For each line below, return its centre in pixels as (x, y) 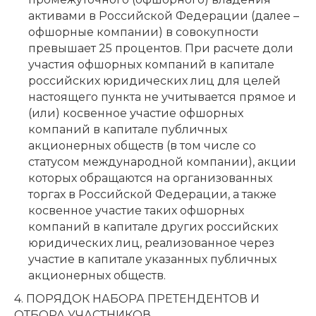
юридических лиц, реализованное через (151, 243)
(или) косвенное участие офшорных (136, 113)
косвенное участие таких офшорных (136, 210)
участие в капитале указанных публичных (152, 259)
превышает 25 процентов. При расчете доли (161, 48)
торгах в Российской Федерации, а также (152, 194)
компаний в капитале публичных (128, 129)
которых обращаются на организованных (150, 178)
